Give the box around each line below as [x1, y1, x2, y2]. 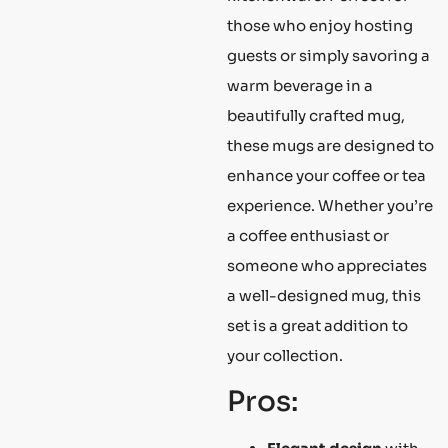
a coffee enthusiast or [227, 225, 389, 245]
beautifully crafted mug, [227, 105, 405, 125]
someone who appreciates [227, 255, 427, 275]
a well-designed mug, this [227, 285, 421, 305]
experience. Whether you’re [227, 195, 433, 215]
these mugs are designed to [227, 135, 434, 155]
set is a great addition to [227, 315, 408, 335]
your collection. [227, 345, 343, 365]
